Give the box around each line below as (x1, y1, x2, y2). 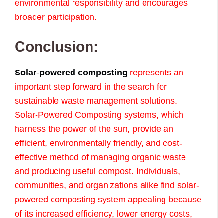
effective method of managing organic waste (15, 152, 186, 163)
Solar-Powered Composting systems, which (15, 110, 183, 120)
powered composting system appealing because (15, 195, 201, 205)
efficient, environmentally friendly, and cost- (15, 138, 182, 148)
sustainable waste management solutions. (15, 96, 177, 106)
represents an (127, 68, 183, 78)
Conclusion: (15, 38, 98, 55)
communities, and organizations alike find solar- (15, 181, 199, 191)
